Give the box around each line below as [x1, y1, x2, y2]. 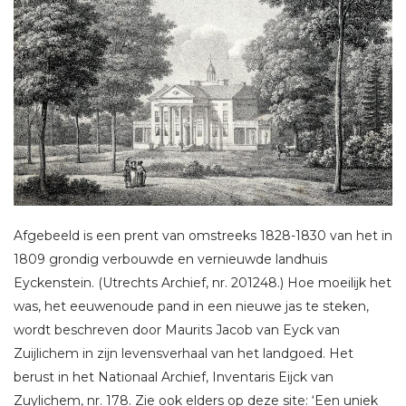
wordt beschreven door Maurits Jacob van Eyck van [14, 322, 340, 339]
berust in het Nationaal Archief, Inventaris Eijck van [14, 369, 333, 386]
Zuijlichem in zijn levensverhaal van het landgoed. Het [14, 345, 353, 362]
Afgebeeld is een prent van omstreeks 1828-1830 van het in [14, 227, 392, 245]
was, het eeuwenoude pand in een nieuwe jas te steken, [14, 298, 369, 315]
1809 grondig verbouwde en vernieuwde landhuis [14, 251, 327, 268]
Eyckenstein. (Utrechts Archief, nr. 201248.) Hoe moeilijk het [14, 275, 391, 292]
